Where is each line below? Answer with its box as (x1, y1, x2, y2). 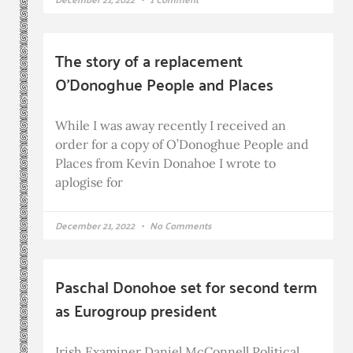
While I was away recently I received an (55, 117, 286, 134)
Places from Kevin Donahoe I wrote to (55, 155, 276, 172)
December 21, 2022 (55, 217, 137, 235)
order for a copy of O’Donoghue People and (55, 136, 309, 153)
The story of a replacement (55, 46, 243, 76)
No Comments (147, 217, 211, 235)
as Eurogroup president (55, 295, 217, 325)
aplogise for (55, 174, 123, 191)
